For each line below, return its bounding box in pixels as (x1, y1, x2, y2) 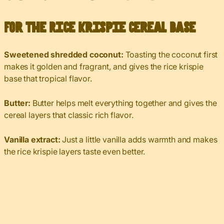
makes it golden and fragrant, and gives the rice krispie (4, 61, 204, 72)
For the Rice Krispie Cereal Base (4, 22, 195, 35)
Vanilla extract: (4, 134, 60, 145)
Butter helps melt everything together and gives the (30, 98, 217, 108)
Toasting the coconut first (123, 49, 218, 60)
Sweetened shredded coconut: (4, 49, 123, 60)
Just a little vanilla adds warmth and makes (60, 134, 217, 145)
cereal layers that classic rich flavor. (4, 110, 134, 120)
